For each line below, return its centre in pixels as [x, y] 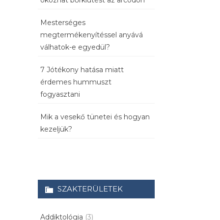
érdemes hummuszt [76, 82]
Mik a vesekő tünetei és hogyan [95, 117]
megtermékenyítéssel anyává [92, 35]
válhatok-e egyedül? [75, 47]
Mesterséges [63, 23]
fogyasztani [60, 95]
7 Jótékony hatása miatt [82, 70]
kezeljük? [56, 129]
